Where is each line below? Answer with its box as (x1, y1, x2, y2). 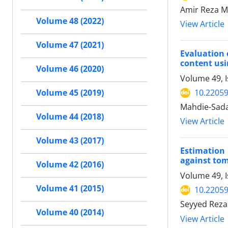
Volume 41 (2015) (36, 183, 104, 194)
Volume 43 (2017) (36, 135, 104, 147)
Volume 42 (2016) (36, 159, 104, 170)
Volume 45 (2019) (36, 87, 104, 99)
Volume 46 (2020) (36, 63, 104, 75)
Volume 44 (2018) (36, 111, 104, 123)
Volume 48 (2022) (36, 15, 104, 27)
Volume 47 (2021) (36, 39, 104, 51)
